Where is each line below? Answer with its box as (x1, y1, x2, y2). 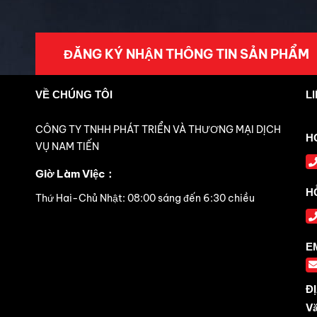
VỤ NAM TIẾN (35, 140, 99, 154)
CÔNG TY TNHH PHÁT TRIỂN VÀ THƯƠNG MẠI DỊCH (35, 123, 281, 137)
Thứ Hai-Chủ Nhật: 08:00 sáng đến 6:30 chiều (35, 192, 255, 205)
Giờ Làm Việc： (35, 167, 115, 181)
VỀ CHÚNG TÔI (35, 88, 113, 101)
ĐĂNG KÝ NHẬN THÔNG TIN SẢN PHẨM (64, 45, 309, 62)
